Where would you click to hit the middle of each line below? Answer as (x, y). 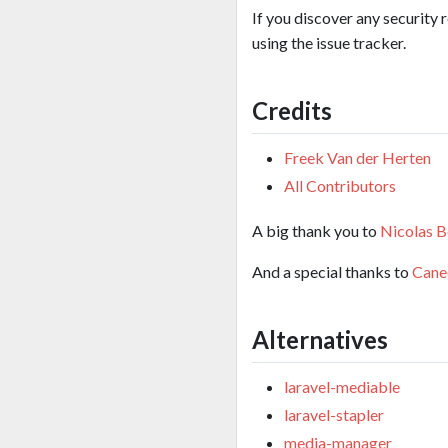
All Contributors (340, 185)
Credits (292, 110)
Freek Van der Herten (357, 157)
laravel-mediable (342, 387)
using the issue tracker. (329, 42)
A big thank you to (316, 230)
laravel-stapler (334, 415)
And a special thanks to (332, 271)
